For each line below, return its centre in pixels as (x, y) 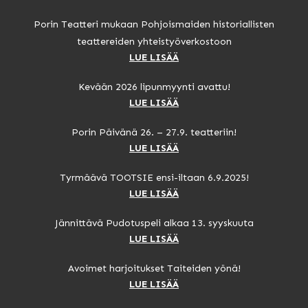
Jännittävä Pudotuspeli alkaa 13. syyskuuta (154, 223)
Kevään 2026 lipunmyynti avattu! (154, 87)
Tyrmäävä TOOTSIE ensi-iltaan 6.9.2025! (154, 177)
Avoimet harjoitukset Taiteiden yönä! (154, 268)
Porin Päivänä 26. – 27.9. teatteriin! (154, 132)
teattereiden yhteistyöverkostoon (154, 41)
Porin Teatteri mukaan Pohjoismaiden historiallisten (154, 24)
